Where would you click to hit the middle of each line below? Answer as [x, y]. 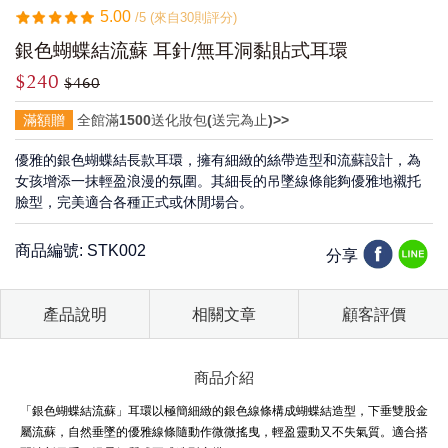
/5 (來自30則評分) [186, 17]
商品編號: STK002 [80, 250]
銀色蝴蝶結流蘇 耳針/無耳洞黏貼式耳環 [181, 50]
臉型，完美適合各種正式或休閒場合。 [134, 202]
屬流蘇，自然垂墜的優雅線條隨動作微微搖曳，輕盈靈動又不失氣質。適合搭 [224, 432]
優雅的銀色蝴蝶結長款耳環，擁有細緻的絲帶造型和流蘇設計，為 [218, 160]
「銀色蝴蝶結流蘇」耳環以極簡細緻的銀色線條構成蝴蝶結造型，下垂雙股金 [224, 411]
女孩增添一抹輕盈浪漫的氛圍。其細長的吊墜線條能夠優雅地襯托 [218, 181]
